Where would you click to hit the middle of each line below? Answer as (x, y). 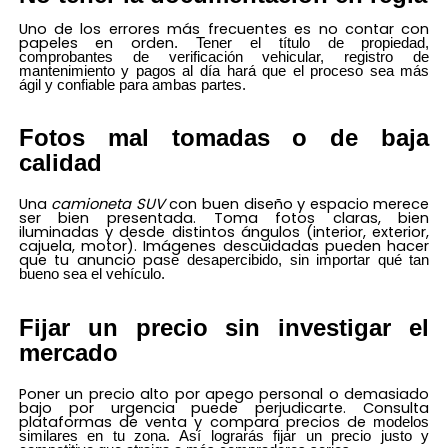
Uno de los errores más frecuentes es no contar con (224, 28)
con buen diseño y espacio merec (295, 203)
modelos (398, 421)
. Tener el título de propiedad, (302, 42)
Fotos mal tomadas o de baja (224, 138)
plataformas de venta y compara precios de (192, 421)
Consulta (396, 407)
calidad (60, 163)
